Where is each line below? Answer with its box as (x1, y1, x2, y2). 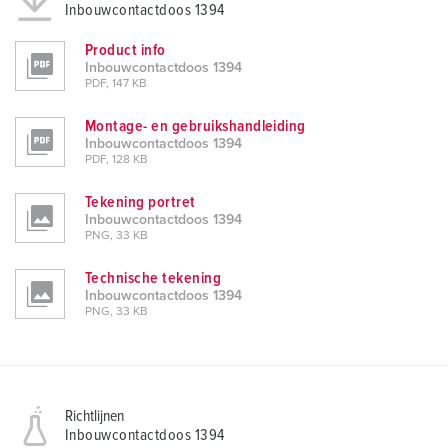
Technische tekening (85, 270, 222, 287)
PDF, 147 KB (85, 78, 147, 91)
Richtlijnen (65, 408, 124, 425)
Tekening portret (85, 194, 196, 211)
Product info (85, 42, 166, 59)
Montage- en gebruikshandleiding (85, 118, 306, 135)
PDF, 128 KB (85, 154, 148, 167)
